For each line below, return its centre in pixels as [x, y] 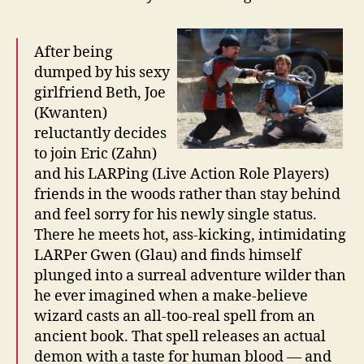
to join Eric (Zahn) [95, 154]
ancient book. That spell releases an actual [180, 336]
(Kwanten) [71, 113]
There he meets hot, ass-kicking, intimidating [190, 235]
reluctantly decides [100, 133]
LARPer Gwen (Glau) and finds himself [168, 255]
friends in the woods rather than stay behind [187, 194]
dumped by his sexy [102, 72]
